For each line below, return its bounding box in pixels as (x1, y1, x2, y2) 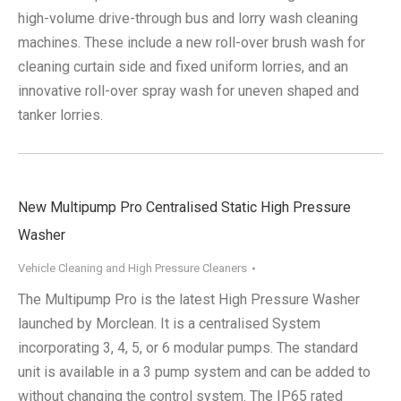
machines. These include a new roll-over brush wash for (18, 34, 365, 52)
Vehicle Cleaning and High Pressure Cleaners (18, 261, 247, 276)
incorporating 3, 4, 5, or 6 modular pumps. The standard (18, 339, 358, 357)
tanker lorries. (18, 107, 103, 124)
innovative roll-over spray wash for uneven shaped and (18, 82, 359, 100)
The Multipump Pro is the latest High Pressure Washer (18, 291, 360, 309)
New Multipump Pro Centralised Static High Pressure (18, 199, 351, 217)
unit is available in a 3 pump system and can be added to (18, 363, 371, 381)
